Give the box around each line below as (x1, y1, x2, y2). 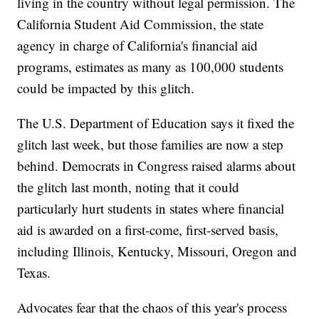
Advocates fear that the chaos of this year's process (17, 298, 288, 317)
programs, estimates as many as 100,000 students (17, 58, 284, 76)
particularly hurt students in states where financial (17, 199, 285, 218)
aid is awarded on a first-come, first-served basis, (17, 221, 279, 239)
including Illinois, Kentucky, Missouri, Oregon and (17, 242, 298, 261)
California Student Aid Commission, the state (17, 15, 264, 33)
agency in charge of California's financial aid (17, 36, 258, 55)
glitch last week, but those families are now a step (17, 135, 284, 154)
